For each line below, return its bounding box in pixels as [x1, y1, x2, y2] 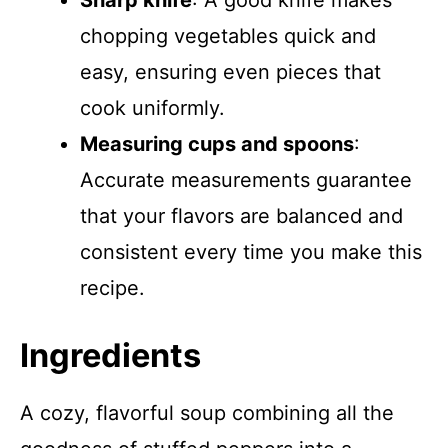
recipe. [80, 276, 145, 300]
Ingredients [20, 336, 201, 375]
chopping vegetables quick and [80, 24, 376, 48]
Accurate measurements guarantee [80, 168, 412, 192]
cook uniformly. [80, 96, 225, 120]
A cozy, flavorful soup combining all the [20, 401, 394, 425]
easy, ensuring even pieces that [80, 60, 381, 84]
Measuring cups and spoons [80, 132, 354, 156]
